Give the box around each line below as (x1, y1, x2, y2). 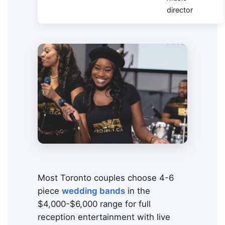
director (167, 6, 193, 15)
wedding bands (62, 186, 125, 196)
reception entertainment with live (38, 212, 170, 222)
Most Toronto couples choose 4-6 (38, 173, 174, 183)
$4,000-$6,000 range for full (38, 199, 151, 209)
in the (125, 186, 150, 196)
